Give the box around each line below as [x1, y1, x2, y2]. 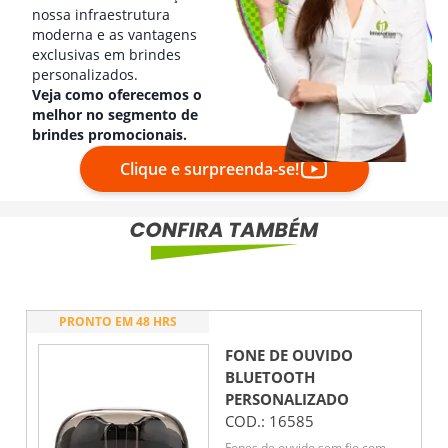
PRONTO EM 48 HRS [59, 313, 177, 331]
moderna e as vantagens [32, 25, 197, 45]
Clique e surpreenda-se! [119, 158, 299, 181]
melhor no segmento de [32, 105, 198, 125]
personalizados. [32, 65, 138, 85]
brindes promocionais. [32, 125, 187, 145]
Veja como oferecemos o [32, 85, 202, 105]
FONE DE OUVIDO [225, 345, 353, 366]
